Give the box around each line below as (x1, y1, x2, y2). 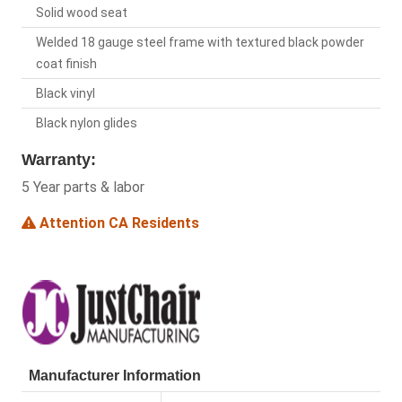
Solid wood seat (36, 5, 127, 21)
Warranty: (22, 151, 96, 170)
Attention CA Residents (36, 214, 199, 232)
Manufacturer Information (29, 368, 201, 384)
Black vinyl (36, 86, 95, 101)
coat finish (36, 57, 97, 72)
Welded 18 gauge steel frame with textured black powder (36, 35, 364, 50)
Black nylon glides (36, 116, 137, 131)
